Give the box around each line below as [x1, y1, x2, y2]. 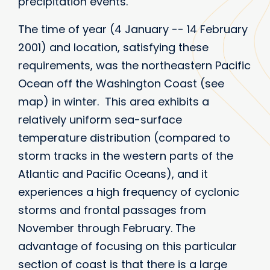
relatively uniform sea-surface [18, 111, 182, 127]
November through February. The [18, 220, 195, 236]
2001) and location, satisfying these [18, 39, 209, 55]
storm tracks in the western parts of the [18, 148, 233, 163]
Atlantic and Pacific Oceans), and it [18, 166, 208, 181]
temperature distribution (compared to [18, 130, 230, 145]
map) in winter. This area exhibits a [18, 93, 209, 109]
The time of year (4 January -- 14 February [18, 21, 248, 37]
